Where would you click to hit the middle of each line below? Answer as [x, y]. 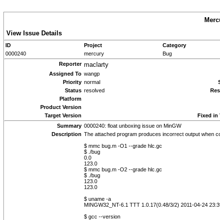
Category [174, 45]
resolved [94, 90]
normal [92, 82]
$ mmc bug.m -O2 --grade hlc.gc [123, 169]
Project [93, 45]
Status [73, 90]
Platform [70, 99]
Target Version [63, 115]
